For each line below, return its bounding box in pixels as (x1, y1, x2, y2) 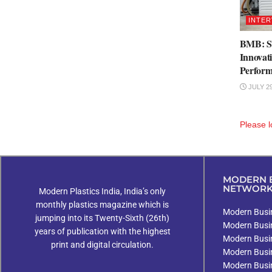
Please (239, 120, 268, 129)
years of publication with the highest (34, 226, 171, 236)
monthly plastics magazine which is (36, 200, 169, 209)
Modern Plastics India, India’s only (39, 186, 166, 196)
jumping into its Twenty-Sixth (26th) (35, 213, 169, 223)
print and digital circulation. (51, 240, 154, 250)
